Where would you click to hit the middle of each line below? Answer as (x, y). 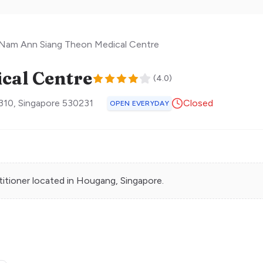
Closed (198, 103)
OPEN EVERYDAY (139, 103)
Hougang (96, 181)
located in (53, 181)
